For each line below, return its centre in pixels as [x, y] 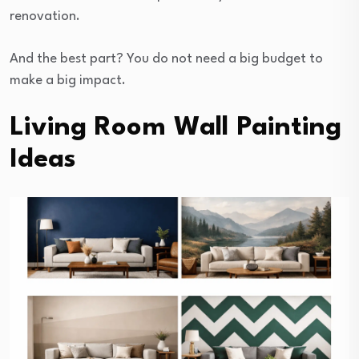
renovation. [45, 17]
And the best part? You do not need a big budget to [166, 59]
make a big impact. [68, 81]
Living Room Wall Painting [175, 128]
